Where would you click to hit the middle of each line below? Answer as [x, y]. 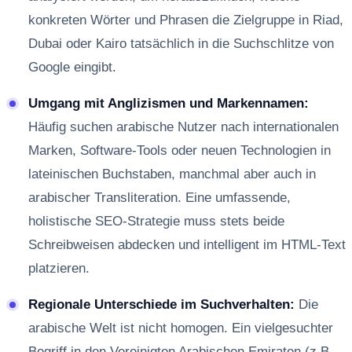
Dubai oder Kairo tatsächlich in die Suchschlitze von [181, 44]
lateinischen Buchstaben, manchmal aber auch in [172, 174]
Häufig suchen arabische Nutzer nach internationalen [183, 127]
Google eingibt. [72, 68]
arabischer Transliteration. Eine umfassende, [159, 198]
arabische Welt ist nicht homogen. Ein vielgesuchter [181, 328]
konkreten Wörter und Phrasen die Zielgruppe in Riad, [186, 20]
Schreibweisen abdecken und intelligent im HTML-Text [187, 245]
